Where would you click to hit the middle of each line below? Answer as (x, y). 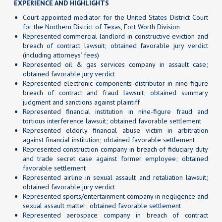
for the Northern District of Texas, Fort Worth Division (101, 27)
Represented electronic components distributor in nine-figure (115, 83)
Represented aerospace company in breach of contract (115, 215)
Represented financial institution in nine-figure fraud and (115, 111)
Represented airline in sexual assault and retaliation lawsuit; (115, 177)
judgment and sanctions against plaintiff (81, 102)
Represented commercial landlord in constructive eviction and (115, 36)
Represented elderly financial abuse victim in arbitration (115, 130)
